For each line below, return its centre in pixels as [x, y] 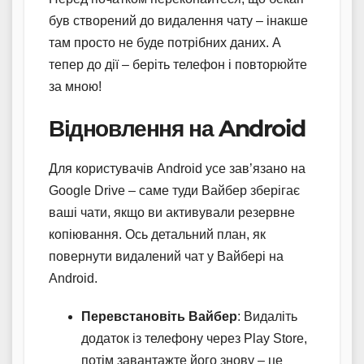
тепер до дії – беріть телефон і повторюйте [178, 64]
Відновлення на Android [177, 128]
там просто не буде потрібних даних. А [165, 42]
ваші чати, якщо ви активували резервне [172, 212]
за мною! [75, 86]
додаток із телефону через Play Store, [194, 338]
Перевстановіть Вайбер [159, 316]
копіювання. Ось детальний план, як [157, 234]
